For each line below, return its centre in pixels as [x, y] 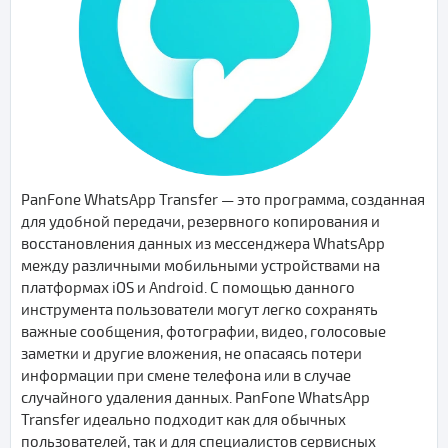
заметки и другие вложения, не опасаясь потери [191, 353]
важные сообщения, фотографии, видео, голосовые [203, 331]
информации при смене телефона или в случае [186, 375]
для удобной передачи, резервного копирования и [200, 221]
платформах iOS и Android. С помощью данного [188, 287]
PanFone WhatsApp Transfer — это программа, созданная [223, 199]
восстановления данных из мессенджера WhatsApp [203, 243]
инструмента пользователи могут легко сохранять [199, 309]
